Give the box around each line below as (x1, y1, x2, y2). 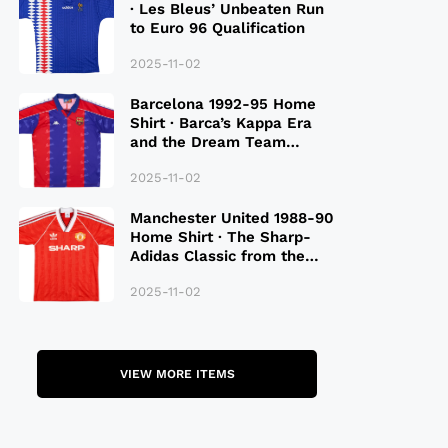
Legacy (129, 151, 181, 170)
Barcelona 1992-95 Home (129, 94, 316, 113)
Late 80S (129, 265, 197, 284)
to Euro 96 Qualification (129, 18, 305, 37)
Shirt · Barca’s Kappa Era (129, 113, 312, 132)
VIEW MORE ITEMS (119, 367, 235, 382)
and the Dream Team (129, 132, 286, 151)
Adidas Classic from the (129, 246, 305, 265)
